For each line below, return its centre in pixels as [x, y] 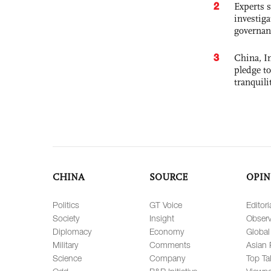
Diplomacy [72, 231]
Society [66, 218]
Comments [170, 245]
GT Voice [166, 205]
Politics [66, 205]
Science [67, 258]
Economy [167, 231]
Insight [162, 218]
